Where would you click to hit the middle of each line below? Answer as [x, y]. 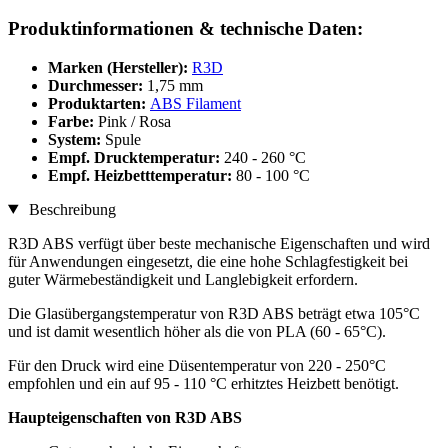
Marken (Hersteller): [118, 67]
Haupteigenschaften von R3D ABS [125, 417]
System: [76, 139]
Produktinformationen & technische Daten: [185, 28]
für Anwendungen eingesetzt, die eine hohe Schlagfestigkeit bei [208, 261]
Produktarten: [99, 103]
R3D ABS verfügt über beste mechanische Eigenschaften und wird [219, 243]
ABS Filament [195, 103]
